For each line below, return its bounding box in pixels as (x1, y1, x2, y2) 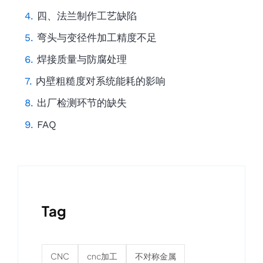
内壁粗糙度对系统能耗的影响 (35, 75, 166, 87)
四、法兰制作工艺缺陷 (36, 10, 137, 22)
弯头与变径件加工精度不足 (36, 32, 157, 44)
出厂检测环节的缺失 (36, 97, 127, 109)
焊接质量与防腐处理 (36, 53, 127, 66)
